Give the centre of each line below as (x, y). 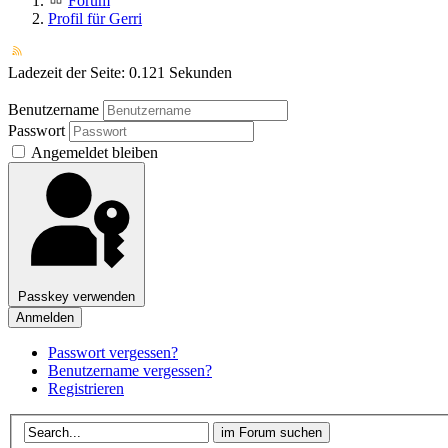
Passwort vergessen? (113, 353)
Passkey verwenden (76, 297)
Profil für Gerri (95, 19)
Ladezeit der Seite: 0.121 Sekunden (120, 73)
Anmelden (45, 318)
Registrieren (86, 389)
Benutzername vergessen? (130, 371)
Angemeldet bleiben (94, 153)
